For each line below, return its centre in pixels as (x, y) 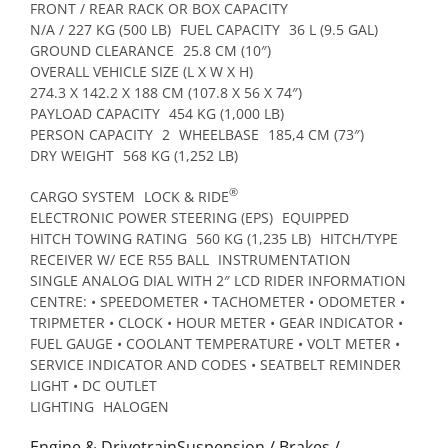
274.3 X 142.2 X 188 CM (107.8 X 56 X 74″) (166, 92)
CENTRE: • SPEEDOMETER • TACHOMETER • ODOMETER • (217, 301)
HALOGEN (136, 406)
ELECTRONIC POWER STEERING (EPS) (151, 217)
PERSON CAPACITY (91, 134)
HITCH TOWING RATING (108, 238)
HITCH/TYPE (359, 238)
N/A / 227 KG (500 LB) (100, 29)
